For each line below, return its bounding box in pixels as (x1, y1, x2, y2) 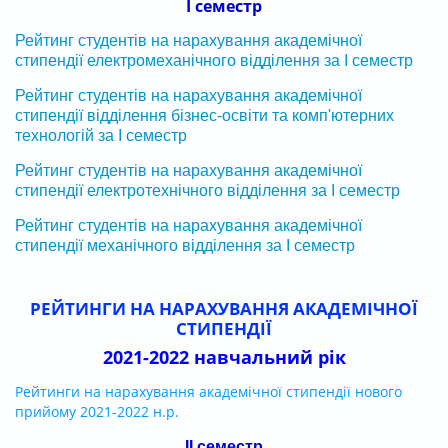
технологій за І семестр (15, 126, 187, 144)
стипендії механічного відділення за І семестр (15, 236, 355, 254)
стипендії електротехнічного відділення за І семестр (15, 181, 400, 199)
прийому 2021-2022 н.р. (15, 401, 183, 421)
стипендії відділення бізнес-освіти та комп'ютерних (15, 106, 394, 124)
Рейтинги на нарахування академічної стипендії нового (15, 381, 402, 401)
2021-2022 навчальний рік (102, 344, 346, 369)
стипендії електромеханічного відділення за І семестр (15, 51, 413, 69)
